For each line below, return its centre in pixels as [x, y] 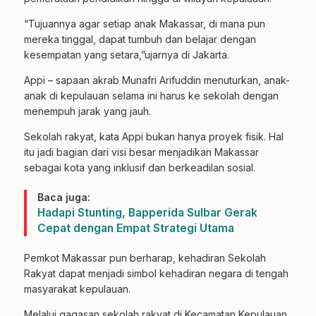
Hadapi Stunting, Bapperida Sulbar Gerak [147, 213]
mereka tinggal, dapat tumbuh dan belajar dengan [140, 39]
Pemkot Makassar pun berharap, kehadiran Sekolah [145, 258]
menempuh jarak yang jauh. [87, 111]
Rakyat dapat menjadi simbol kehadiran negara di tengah [156, 274]
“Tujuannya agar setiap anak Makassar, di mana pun [145, 24]
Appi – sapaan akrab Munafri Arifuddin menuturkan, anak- [157, 80]
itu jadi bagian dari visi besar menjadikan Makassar [141, 152]
